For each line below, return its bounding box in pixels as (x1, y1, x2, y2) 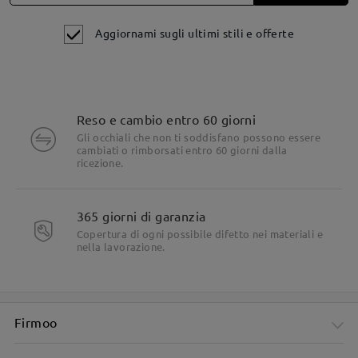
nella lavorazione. (76, 240, 165, 254)
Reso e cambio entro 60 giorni (76, 110, 257, 127)
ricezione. (76, 155, 124, 169)
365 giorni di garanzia (76, 208, 206, 225)
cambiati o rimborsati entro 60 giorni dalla (76, 142, 288, 157)
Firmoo (14, 314, 58, 331)
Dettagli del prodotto (95, 205, 263, 227)
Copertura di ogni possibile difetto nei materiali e (76, 227, 323, 241)
